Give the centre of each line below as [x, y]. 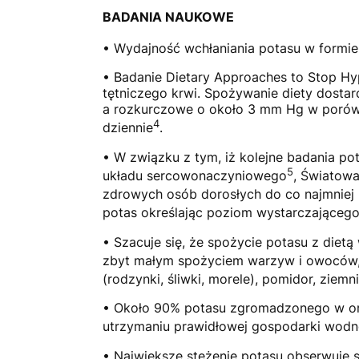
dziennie [128, 128]
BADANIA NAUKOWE [168, 16]
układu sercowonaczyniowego [195, 175]
